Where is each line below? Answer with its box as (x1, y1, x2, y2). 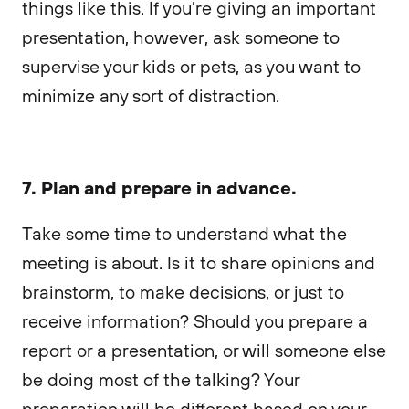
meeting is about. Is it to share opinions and (22, 251, 375, 274)
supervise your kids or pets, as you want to (22, 55, 361, 78)
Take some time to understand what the (22, 222, 347, 245)
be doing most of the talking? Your (22, 368, 299, 391)
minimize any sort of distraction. (22, 84, 284, 107)
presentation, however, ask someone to (22, 26, 340, 48)
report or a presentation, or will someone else (22, 339, 386, 362)
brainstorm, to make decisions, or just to (22, 280, 344, 303)
